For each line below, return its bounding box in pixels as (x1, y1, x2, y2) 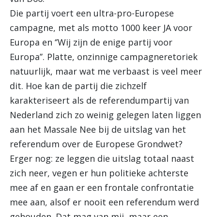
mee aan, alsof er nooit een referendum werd (10, 196, 199, 208)
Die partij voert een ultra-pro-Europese (10, 7, 174, 19)
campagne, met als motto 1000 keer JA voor (10, 22, 192, 33)
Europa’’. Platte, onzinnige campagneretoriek (10, 51, 198, 62)
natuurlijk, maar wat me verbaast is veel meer (10, 65, 202, 77)
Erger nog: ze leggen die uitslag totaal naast (10, 153, 194, 164)
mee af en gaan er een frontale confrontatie (10, 182, 194, 193)
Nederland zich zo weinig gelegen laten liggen (10, 109, 201, 121)
